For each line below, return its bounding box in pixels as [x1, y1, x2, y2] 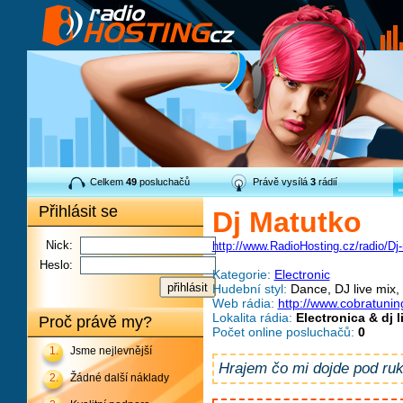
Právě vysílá [252, 176, 310, 187]
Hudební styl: [211, 282, 287, 296]
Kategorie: [211, 267, 271, 282]
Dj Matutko [211, 206, 362, 238]
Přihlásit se [38, 202, 118, 220]
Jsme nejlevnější [69, 345, 152, 358]
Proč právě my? [38, 313, 152, 331]
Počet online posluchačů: [211, 325, 354, 339]
